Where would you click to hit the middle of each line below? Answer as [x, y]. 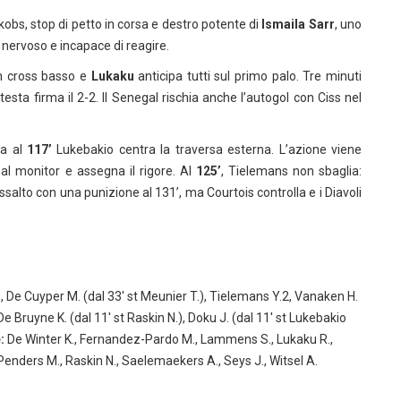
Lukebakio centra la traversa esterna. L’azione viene [206, 149]
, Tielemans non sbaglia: [291, 171]
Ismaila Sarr [298, 24]
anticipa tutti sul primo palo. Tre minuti [248, 76]
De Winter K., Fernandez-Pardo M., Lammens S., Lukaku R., [169, 339]
